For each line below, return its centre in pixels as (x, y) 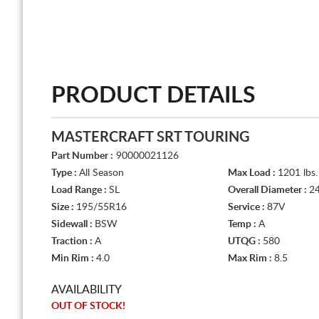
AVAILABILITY (87, 290)
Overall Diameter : (268, 190)
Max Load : (253, 173)
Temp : (243, 224)
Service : (247, 207)
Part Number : (82, 156)
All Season (101, 173)
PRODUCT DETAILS (153, 95)
